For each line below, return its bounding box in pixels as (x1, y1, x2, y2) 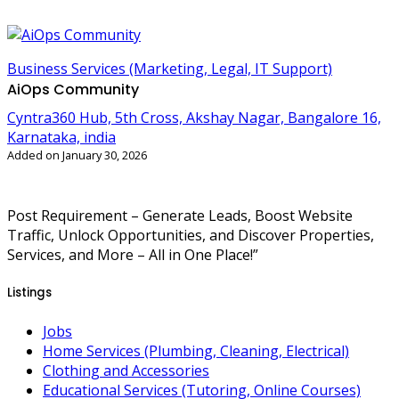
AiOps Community (7, 79, 139, 100)
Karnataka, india (7, 127, 116, 147)
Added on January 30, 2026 (7, 147, 147, 163)
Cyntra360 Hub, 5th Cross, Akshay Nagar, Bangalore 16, (7, 108, 381, 127)
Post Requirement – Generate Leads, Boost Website (7, 206, 353, 225)
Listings (7, 284, 52, 302)
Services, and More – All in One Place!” (7, 245, 258, 265)
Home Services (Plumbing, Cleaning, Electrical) (43, 341, 349, 362)
